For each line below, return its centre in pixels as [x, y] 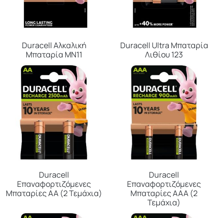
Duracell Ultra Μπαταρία [164, 45]
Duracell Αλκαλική [54, 45]
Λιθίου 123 [164, 54]
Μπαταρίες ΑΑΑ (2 [164, 193]
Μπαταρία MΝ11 [54, 54]
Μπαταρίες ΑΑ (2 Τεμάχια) [54, 193]
